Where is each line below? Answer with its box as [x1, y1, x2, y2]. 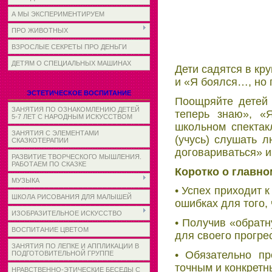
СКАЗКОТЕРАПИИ [12, 137, 69, 144]
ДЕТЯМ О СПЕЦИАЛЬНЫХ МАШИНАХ [12, 59, 131, 67]
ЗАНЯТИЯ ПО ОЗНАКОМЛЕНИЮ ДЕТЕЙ [12, 106, 140, 113]
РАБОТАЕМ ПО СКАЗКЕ [12, 160, 86, 168]
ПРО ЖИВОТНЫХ [12, 27, 68, 34]
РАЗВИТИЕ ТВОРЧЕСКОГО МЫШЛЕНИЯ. [12, 153, 141, 160]
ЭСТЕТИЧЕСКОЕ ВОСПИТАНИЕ [27, 89, 131, 97]
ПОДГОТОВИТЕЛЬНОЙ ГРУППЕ [12, 250, 114, 257]
